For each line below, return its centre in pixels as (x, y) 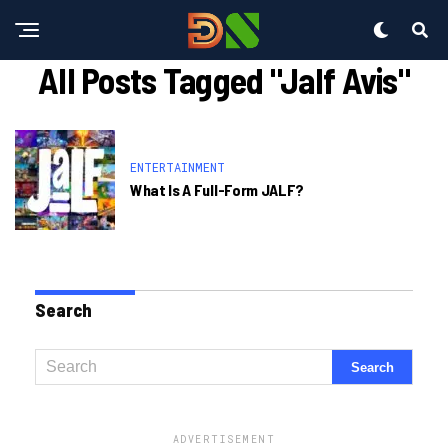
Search (63, 310)
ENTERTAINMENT (177, 167)
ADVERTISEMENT (224, 439)
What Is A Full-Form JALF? (217, 189)
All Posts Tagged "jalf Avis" (224, 79)
